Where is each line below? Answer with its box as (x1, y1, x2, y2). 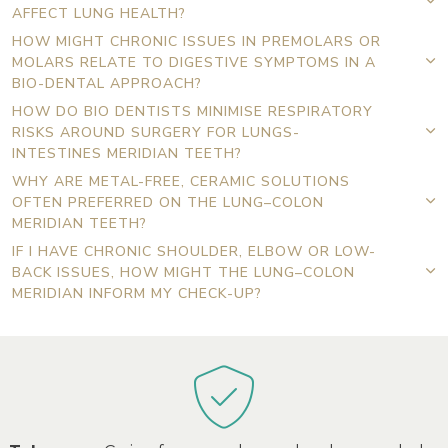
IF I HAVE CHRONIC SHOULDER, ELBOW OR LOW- (12, 241, 376, 261)
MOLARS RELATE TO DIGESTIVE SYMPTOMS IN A (12, 52, 376, 72)
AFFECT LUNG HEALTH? (12, 3, 186, 23)
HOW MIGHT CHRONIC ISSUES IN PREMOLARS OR (12, 31, 381, 51)
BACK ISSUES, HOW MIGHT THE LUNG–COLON (12, 262, 355, 282)
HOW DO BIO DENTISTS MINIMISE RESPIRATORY (12, 101, 373, 121)
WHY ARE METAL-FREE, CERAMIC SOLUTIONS (12, 171, 350, 191)
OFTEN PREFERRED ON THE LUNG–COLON (12, 192, 324, 212)
